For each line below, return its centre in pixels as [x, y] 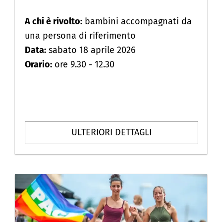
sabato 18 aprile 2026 [91, 50]
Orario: [38, 65]
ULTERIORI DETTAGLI [111, 133]
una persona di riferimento [80, 36]
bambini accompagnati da [137, 22]
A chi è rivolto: [54, 22]
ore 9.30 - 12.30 [83, 65]
